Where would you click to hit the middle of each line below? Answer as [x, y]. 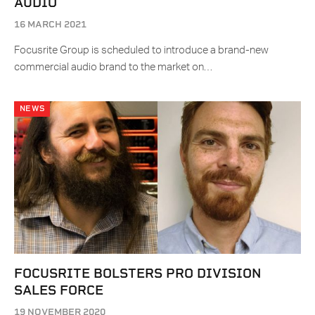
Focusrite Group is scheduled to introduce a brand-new [141, 51]
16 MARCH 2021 [50, 25]
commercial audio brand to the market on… [113, 67]
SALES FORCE [59, 290]
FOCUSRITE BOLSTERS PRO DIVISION [137, 274]
